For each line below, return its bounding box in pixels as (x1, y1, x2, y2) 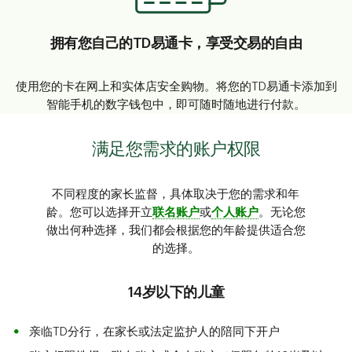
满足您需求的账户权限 (91, 141, 261, 159)
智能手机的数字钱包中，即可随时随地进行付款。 (46, 99, 306, 112)
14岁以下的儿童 (127, 285, 225, 300)
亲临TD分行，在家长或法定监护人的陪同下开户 (29, 326, 280, 339)
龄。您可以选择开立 (46, 207, 152, 219)
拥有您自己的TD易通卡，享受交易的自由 (49, 36, 302, 51)
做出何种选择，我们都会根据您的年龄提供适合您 (46, 225, 306, 237)
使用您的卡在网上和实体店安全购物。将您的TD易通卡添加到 (15, 81, 337, 93)
